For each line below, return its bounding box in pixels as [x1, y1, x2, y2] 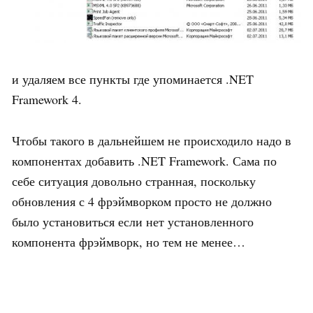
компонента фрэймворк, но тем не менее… [12, 233, 245, 250]
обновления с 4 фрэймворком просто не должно [12, 192, 272, 210]
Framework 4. [12, 90, 82, 108]
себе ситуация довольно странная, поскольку [12, 172, 256, 189]
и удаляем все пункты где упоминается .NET [12, 70, 254, 87]
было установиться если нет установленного [12, 212, 254, 230]
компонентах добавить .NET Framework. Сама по [12, 152, 277, 169]
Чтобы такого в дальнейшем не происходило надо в [12, 131, 291, 149]
